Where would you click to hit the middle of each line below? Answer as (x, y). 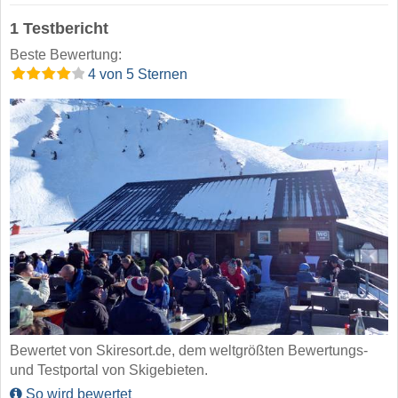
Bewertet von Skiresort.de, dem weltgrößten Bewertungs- (189, 351)
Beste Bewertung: (66, 55)
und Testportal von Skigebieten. (109, 370)
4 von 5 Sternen (136, 75)
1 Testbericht (59, 29)
